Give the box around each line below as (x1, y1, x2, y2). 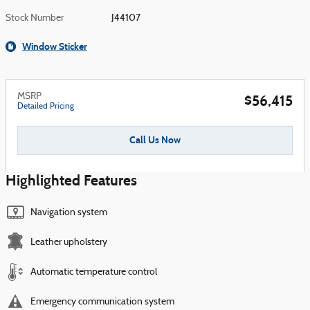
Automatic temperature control (30, 266, 157, 277)
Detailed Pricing (17, 102, 74, 111)
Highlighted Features (6, 171, 137, 190)
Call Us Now (129, 134, 181, 147)
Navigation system (30, 207, 107, 218)
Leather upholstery (30, 237, 107, 248)
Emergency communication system (30, 296, 174, 307)
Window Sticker (22, 41, 87, 53)
